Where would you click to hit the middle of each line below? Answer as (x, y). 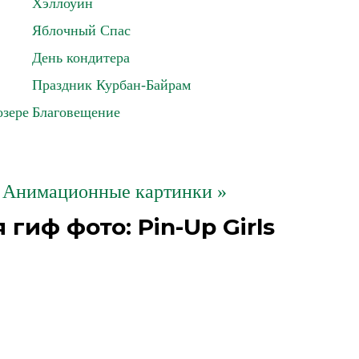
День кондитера (81, 58)
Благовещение (76, 112)
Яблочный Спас (81, 30)
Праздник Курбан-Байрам (111, 85)
